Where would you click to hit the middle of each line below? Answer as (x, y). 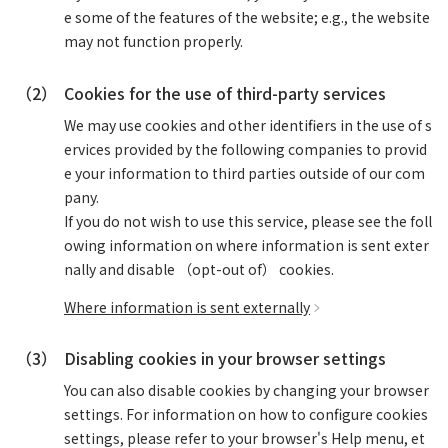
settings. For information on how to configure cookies (246, 414)
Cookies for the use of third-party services (225, 93)
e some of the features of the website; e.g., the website (247, 17)
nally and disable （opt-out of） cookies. (199, 269)
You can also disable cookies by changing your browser (246, 390)
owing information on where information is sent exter (246, 245)
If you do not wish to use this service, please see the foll (248, 221)
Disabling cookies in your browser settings (225, 358)
